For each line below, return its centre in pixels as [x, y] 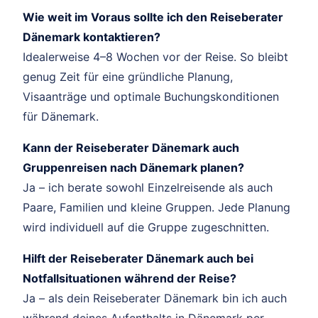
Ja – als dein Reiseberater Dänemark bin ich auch [155, 298]
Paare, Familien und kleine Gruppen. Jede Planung [157, 207]
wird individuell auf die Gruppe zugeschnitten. [146, 227]
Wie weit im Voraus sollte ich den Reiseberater [153, 17]
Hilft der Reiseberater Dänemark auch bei [138, 258]
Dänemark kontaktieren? [92, 37]
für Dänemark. [61, 116]
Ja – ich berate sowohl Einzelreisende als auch [148, 187]
